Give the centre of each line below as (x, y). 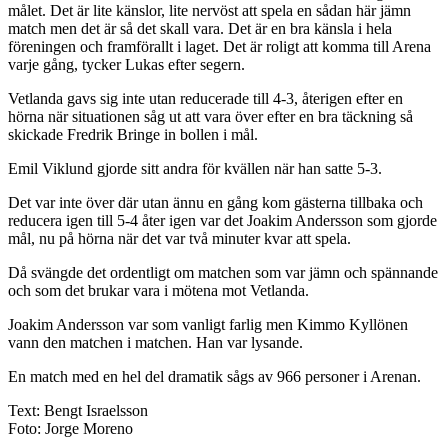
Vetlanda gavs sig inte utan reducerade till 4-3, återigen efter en (205, 99)
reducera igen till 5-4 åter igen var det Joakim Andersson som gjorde (222, 221)
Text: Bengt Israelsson (78, 411)
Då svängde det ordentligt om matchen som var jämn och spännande (223, 273)
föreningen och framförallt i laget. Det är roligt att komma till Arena (219, 47)
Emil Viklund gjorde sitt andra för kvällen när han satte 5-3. (195, 169)
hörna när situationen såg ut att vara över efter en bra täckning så (210, 117)
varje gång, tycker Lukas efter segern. (126, 65)
